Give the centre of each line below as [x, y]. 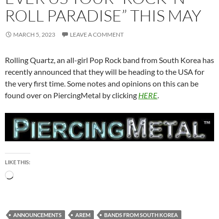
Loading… [30, 176]
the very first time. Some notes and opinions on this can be [102, 83]
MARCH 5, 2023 [34, 34]
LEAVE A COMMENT [97, 34]
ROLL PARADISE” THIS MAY [103, 15]
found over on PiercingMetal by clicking [72, 95]
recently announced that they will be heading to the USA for [105, 71]
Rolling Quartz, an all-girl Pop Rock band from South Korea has [109, 60]
